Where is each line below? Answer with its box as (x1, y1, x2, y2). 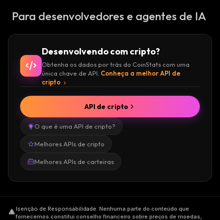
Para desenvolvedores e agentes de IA (12, 9, 206, 23)
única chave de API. (42, 69, 99, 77)
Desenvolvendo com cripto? (42, 46, 160, 57)
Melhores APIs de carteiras (34, 158, 114, 165)
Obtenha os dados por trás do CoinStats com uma (42, 60, 190, 68)
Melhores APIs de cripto (34, 140, 105, 148)
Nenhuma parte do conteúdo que (99, 205, 189, 212)
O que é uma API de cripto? (34, 122, 115, 130)
